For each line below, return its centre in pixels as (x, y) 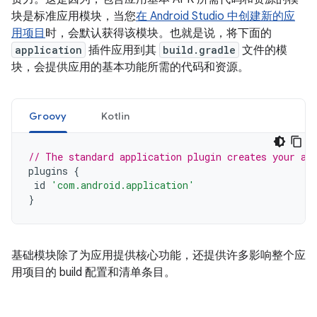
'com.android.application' (123, 185)
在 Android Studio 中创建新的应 (215, 16)
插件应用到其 (122, 50)
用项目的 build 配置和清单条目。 (93, 272)
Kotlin (115, 116)
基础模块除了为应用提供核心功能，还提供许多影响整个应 (158, 255)
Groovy (48, 116)
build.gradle (199, 50)
